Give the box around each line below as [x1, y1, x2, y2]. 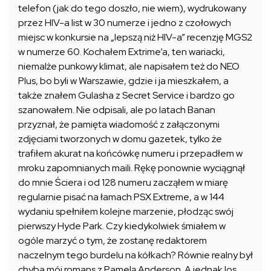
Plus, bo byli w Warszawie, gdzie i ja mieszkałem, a [18, 74, 229, 87]
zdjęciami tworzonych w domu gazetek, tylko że [18, 132, 222, 145]
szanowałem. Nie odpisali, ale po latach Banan [18, 103, 215, 116]
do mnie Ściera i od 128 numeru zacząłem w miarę [18, 175, 228, 189]
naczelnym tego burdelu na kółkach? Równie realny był [18, 248, 253, 261]
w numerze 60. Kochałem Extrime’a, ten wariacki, [18, 45, 225, 58]
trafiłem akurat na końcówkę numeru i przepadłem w [18, 146, 243, 160]
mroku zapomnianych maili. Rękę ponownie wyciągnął [18, 161, 245, 174]
